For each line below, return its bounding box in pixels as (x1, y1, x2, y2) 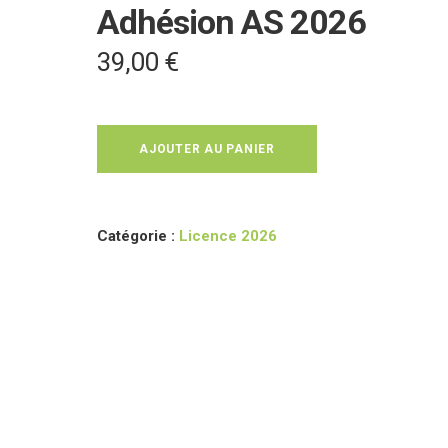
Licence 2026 (179, 227, 277, 245)
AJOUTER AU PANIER (139, 142, 275, 156)
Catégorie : (97, 227, 179, 245)
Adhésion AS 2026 (97, 2, 366, 42)
